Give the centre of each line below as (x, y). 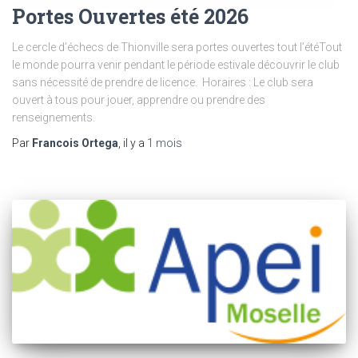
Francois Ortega (75, 143)
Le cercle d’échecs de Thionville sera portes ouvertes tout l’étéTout (177, 47)
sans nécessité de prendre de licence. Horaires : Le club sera (163, 82)
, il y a (133, 143)
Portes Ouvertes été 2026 (130, 16)
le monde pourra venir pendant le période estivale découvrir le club (176, 64)
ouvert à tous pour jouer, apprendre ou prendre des (139, 99)
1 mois (165, 143)
